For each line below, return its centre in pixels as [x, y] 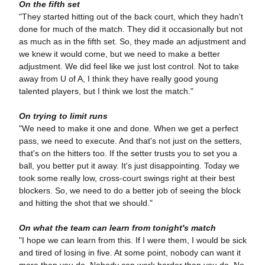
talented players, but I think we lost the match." [107, 91]
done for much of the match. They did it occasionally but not [130, 29]
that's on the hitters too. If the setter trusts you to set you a [128, 153]
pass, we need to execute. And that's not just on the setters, [130, 141]
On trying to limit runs [64, 116]
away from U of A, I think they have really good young [118, 79]
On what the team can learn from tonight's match [118, 228]
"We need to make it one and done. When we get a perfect [128, 129]
